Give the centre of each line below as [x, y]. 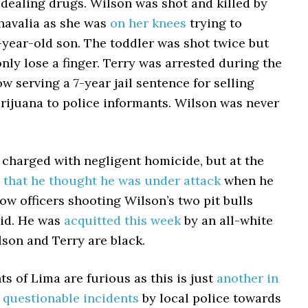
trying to [214, 23]
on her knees [148, 23]
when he [247, 180]
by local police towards [210, 298]
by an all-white [227, 220]
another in [247, 278]
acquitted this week [122, 220]
